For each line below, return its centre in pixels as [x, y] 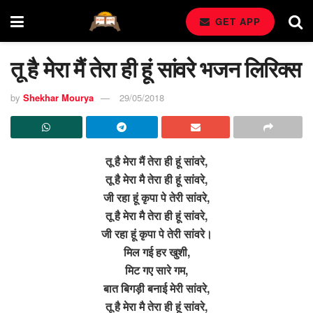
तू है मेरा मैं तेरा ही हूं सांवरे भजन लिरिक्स [156, 68]
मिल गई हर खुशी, [156, 252]
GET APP [236, 21]
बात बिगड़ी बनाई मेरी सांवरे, [156, 288]
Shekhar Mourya [58, 97]
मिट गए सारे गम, [156, 270]
